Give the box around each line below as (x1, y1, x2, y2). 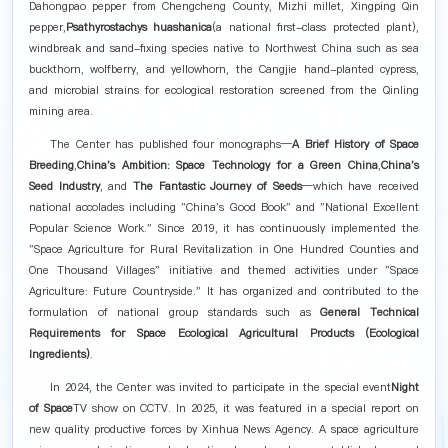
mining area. (28, 104, 93, 120)
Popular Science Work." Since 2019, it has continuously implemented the (28, 220, 420, 236)
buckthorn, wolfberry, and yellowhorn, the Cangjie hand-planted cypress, (28, 62, 420, 78)
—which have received (301, 178, 420, 194)
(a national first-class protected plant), (212, 20, 420, 36)
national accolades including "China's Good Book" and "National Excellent (28, 199, 420, 215)
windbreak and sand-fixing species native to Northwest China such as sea (28, 41, 420, 57)
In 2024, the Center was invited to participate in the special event (50, 379, 392, 395)
